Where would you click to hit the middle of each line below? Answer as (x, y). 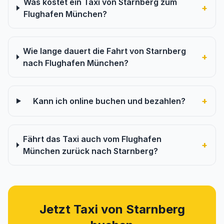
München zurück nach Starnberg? (90, 151)
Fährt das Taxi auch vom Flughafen (92, 139)
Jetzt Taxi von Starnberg (112, 209)
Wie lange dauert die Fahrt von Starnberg (105, 51)
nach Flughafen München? (76, 63)
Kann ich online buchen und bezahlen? (109, 101)
